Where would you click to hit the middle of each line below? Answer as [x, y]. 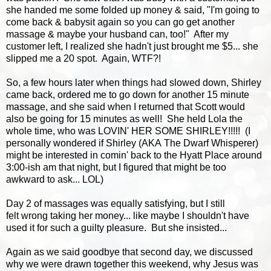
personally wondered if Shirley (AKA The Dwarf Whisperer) [132, 143]
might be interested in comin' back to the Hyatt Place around [134, 155]
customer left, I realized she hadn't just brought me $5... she [132, 46]
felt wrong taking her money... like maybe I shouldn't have [128, 215]
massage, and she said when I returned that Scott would [126, 106]
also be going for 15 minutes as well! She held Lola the [124, 119]
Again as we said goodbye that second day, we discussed [129, 252]
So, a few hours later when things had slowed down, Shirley [134, 82]
